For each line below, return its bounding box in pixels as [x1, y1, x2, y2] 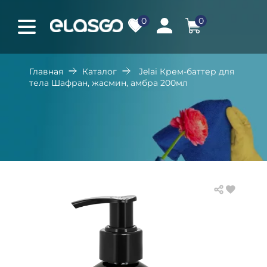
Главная [29, 66, 63, 77]
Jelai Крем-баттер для [139, 66, 234, 77]
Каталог [82, 66, 117, 77]
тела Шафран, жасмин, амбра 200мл [29, 77, 188, 88]
